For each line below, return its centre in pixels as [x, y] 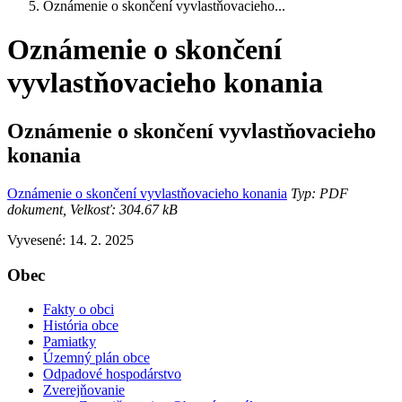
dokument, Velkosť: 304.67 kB [92, 209]
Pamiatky [70, 342]
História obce [81, 326]
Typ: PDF [318, 193]
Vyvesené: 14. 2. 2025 [70, 240]
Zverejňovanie [84, 390]
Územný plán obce [96, 358]
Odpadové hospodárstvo [112, 374]
